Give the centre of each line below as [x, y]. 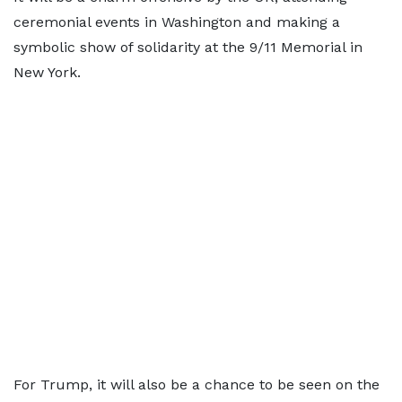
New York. [47, 72]
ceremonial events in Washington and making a [177, 22]
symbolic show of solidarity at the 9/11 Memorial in [188, 47]
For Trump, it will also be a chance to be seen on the [197, 385]
